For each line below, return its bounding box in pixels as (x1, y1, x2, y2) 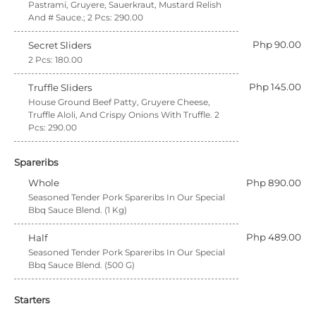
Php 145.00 (249, 81, 301, 92)
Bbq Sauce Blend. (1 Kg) (28, 205, 127, 215)
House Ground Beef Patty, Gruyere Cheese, (28, 97, 210, 107)
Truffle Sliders (28, 82, 92, 93)
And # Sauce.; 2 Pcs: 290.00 (28, 12, 143, 23)
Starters (14, 294, 50, 305)
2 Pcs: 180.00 (28, 54, 83, 65)
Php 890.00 (246, 177, 301, 188)
